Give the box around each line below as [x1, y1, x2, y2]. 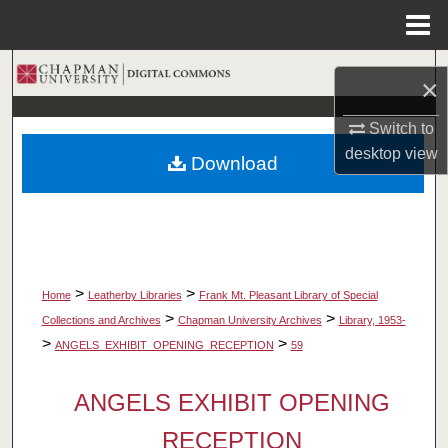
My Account [173, 161, 275, 184]
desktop [344, 144, 401, 162]
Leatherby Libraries [87, 289, 182, 302]
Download [185, 152, 278, 174]
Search [203, 63, 271, 86]
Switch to [364, 119, 434, 137]
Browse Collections [141, 111, 307, 134]
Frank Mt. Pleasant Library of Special [198, 289, 378, 302]
